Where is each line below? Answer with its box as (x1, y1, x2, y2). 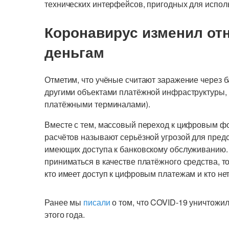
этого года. (44, 209, 85, 221)
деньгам (44, 41, 104, 63)
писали (83, 196, 110, 209)
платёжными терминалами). (44, 98, 150, 110)
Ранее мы (44, 196, 84, 209)
